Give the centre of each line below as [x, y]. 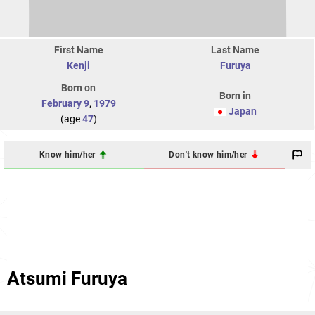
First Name [78, 50]
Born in [235, 96]
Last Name [235, 50]
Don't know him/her [209, 154]
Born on [78, 88]
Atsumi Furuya [67, 279]
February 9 [65, 104]
